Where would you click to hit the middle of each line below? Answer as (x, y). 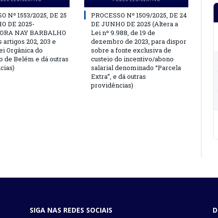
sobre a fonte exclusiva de (131, 50)
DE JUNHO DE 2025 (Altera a (135, 24)
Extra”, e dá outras (118, 76)
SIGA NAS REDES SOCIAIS (71, 210)
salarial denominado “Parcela (136, 68)
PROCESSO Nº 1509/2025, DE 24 (139, 15)
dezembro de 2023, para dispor (139, 41)
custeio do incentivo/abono (132, 59)
